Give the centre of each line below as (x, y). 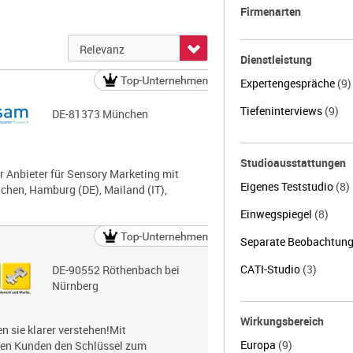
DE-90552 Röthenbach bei (115, 270)
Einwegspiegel (277, 214)
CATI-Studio (271, 269)
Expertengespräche (288, 83)
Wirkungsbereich (282, 321)
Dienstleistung (276, 59)
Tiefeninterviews (282, 111)
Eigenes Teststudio (288, 186)
